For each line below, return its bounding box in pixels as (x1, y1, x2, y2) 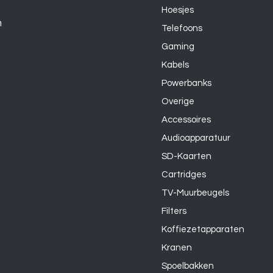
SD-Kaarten (161, 151, 211, 161)
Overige (161, 96, 194, 106)
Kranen (161, 243, 192, 252)
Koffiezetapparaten (161, 224, 244, 234)
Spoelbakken (161, 261, 214, 271)
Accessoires (161, 115, 211, 124)
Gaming (161, 41, 194, 51)
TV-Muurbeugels (161, 188, 229, 197)
